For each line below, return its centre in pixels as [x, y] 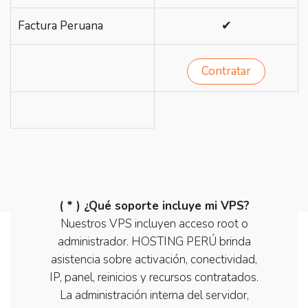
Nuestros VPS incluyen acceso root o [154, 223]
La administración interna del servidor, [154, 295]
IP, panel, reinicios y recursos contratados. [154, 277]
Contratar [226, 71]
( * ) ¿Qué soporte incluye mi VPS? [154, 206]
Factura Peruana [60, 25]
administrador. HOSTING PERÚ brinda [154, 241]
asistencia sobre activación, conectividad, [154, 259]
